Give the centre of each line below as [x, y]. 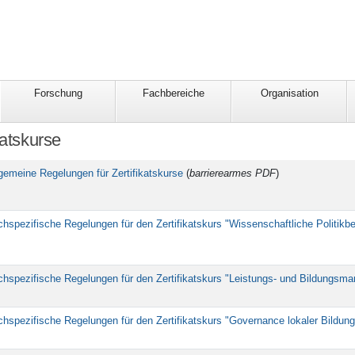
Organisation [289, 94]
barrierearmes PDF [233, 174]
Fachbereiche [174, 94]
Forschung [58, 94]
